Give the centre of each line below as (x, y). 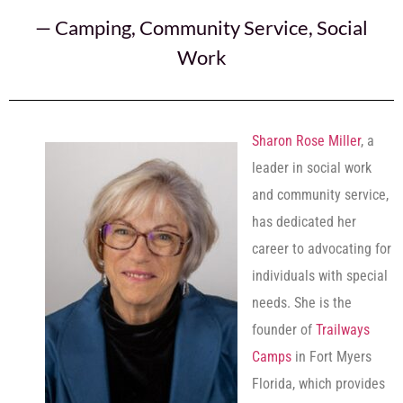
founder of (284, 330)
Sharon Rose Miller (306, 141)
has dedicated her (304, 222)
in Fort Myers (331, 357)
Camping (93, 27)
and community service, (320, 195)
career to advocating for (322, 249)
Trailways (343, 330)
